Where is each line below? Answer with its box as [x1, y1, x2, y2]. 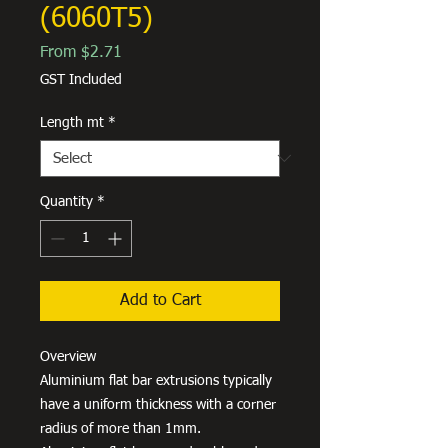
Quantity [40, 194, 93, 209]
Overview [40, 349, 96, 364]
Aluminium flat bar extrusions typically [40, 373, 272, 388]
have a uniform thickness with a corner [40, 397, 276, 412]
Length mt [40, 115, 104, 130]
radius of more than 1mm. [40, 421, 201, 436]
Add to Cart [119, 292, 201, 309]
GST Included [40, 72, 122, 87]
